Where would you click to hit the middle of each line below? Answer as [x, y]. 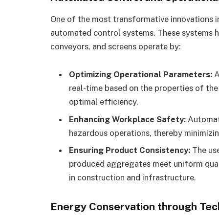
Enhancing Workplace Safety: [127, 119]
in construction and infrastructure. [132, 178]
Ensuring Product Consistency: [130, 150]
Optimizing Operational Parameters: [141, 75]
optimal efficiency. [104, 102]
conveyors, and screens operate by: [116, 46]
